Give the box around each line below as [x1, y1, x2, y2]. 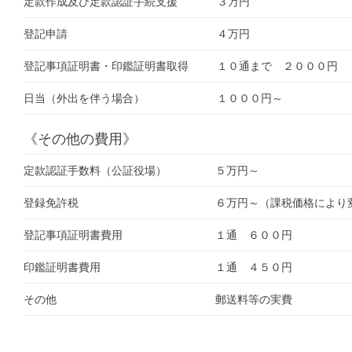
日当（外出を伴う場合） [24, 91, 145, 104]
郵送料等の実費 [215, 292, 292, 306]
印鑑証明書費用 [24, 260, 101, 273]
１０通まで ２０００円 [217, 59, 338, 72]
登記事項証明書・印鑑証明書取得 [24, 59, 189, 72]
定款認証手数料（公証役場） [24, 163, 167, 177]
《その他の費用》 [24, 130, 137, 147]
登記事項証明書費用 [24, 228, 123, 241]
